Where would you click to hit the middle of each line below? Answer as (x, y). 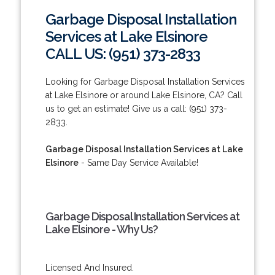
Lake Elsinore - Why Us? (101, 229)
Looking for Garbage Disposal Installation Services (145, 81)
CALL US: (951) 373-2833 (122, 53)
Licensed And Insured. (89, 267)
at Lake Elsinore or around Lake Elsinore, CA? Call (144, 95)
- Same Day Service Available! (138, 162)
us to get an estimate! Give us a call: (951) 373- (136, 108)
